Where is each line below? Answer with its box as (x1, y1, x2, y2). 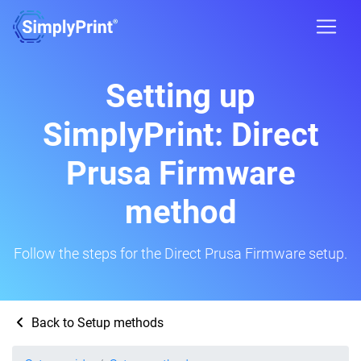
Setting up (106, 77, 255, 115)
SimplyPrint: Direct (42, 116, 319, 154)
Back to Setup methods (28, 315, 164, 330)
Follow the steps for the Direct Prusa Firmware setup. (14, 245, 347, 262)
